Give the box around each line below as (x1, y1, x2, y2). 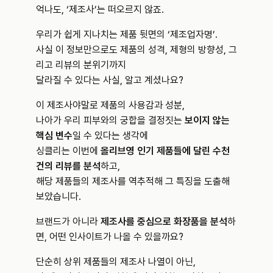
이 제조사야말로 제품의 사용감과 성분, (36, 99, 187, 111)
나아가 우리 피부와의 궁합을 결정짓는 (36, 115, 185, 126)
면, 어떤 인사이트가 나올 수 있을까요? (36, 231, 183, 243)
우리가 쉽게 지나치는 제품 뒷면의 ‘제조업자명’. (36, 29, 220, 40)
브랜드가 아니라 (36, 216, 101, 227)
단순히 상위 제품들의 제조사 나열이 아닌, (36, 256, 198, 268)
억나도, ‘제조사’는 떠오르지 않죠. (36, 4, 164, 15)
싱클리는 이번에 (36, 145, 101, 157)
